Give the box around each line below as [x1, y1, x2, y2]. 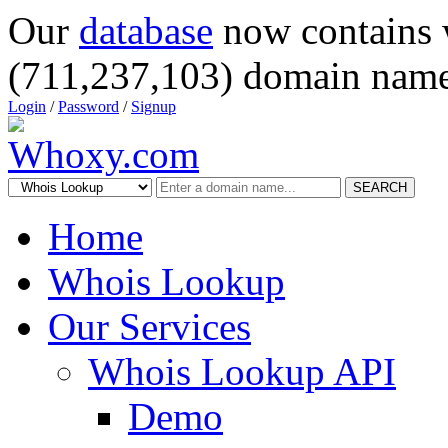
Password [58, 98, 119, 115]
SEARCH [353, 180, 407, 195]
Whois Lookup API [88, 350, 396, 393]
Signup [131, 98, 176, 115]
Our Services [48, 305, 251, 348]
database [79, 9, 213, 52]
